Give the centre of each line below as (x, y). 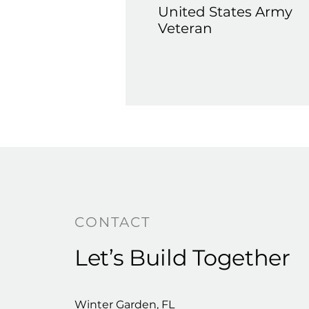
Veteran (185, 28)
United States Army (227, 12)
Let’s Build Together (182, 258)
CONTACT (112, 222)
